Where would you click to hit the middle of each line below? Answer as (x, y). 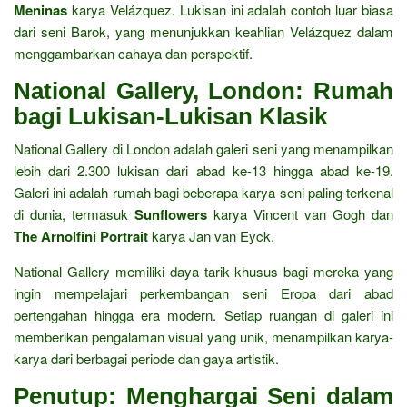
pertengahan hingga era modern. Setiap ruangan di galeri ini (203, 315)
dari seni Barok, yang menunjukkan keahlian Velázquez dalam (203, 31)
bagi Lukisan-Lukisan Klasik (170, 116)
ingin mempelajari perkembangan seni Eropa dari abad (203, 293)
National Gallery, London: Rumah (203, 91)
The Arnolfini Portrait (81, 236)
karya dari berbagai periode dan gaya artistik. (146, 358)
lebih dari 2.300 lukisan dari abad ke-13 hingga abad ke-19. (203, 170)
